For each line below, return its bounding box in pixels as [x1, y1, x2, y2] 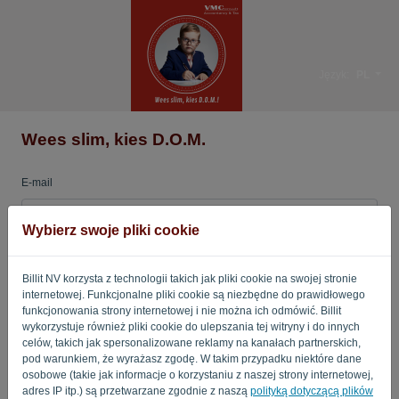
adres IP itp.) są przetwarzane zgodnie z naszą [22, 384, 250, 397]
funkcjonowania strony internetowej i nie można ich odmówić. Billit [22, 304, 341, 317]
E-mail [21, 176, 53, 189]
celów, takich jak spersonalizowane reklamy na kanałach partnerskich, [22, 336, 361, 349]
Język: [318, 69, 349, 81]
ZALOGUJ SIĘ [158, 354, 241, 369]
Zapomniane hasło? [281, 312, 378, 325]
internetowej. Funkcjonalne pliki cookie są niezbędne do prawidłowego [22, 288, 365, 301]
